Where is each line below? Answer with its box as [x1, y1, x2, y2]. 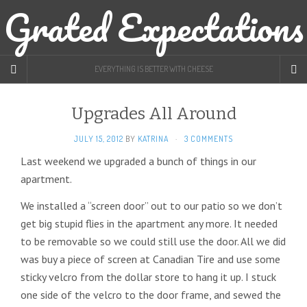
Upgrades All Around [71, 104, 236, 123]
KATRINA [138, 134, 169, 144]
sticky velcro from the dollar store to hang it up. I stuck [21, 270, 276, 284]
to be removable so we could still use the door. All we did [21, 234, 286, 248]
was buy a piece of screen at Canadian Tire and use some [21, 252, 280, 266]
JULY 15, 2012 [74, 134, 123, 144]
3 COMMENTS [184, 134, 233, 144]
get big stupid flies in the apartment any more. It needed [21, 217, 278, 230]
